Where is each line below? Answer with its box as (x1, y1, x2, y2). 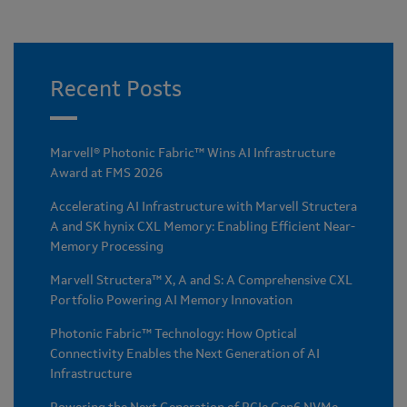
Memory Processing (50, 241, 164, 254)
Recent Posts (50, 80, 182, 103)
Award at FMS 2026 (50, 167, 163, 181)
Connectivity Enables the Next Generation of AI (50, 348, 320, 362)
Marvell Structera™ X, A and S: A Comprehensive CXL (50, 274, 352, 288)
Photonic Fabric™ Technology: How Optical (50, 328, 297, 342)
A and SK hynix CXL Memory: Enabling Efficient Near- (50, 221, 355, 234)
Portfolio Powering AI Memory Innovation (50, 294, 293, 308)
